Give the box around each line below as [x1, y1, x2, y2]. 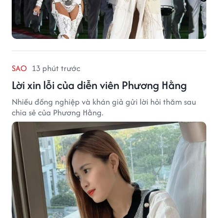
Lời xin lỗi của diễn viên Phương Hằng [12, 76, 187, 93]
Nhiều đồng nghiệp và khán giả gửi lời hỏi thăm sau [12, 95, 196, 108]
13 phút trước [32, 62, 80, 74]
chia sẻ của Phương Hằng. [12, 106, 103, 118]
